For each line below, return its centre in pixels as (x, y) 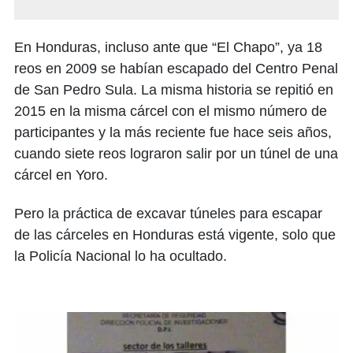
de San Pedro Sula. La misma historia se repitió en (174, 90)
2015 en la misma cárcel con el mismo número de (171, 111)
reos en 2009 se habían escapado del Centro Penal (176, 69)
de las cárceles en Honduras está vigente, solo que (175, 235)
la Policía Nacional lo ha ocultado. (121, 256)
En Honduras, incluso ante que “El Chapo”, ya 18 (168, 48)
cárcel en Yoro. (61, 175)
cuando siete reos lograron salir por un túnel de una (176, 154)
